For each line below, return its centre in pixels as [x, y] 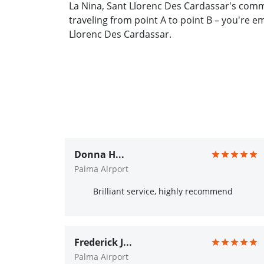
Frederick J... [103, 242]
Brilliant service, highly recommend [163, 191]
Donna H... [99, 154]
